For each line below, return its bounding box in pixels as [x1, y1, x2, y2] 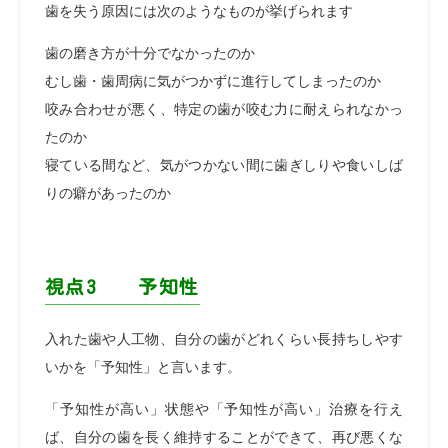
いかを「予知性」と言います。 [45, 359, 241, 375]
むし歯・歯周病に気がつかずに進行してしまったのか [45, 73, 381, 89]
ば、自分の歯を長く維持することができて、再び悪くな [45, 429, 403, 445]
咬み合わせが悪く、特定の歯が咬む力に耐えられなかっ [45, 101, 403, 117]
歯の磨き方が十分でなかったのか [45, 45, 255, 61]
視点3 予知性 [45, 278, 200, 296]
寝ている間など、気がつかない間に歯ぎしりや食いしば [45, 157, 403, 173]
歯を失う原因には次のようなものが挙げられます [45, 3, 353, 19]
